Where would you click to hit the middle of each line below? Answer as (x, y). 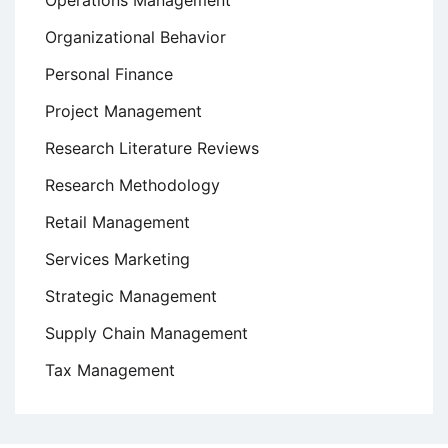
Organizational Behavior (135, 37)
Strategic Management (131, 296)
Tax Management (110, 370)
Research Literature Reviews (152, 148)
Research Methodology (132, 185)
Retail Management (117, 222)
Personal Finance (109, 74)
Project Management (123, 111)
